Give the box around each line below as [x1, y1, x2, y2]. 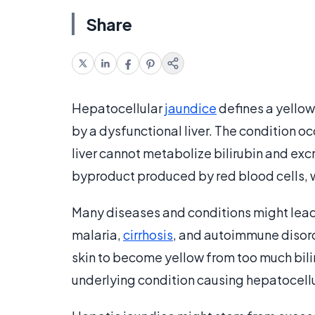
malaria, [72, 226, 123, 243]
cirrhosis [123, 226, 173, 243]
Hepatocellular [72, 100, 165, 117]
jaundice [165, 100, 217, 117]
